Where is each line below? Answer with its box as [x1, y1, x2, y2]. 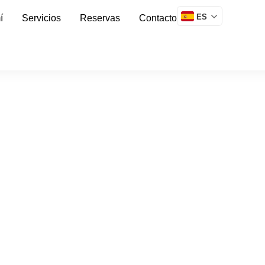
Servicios [22, 13, 62, 23]
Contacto [139, 13, 177, 23]
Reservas [80, 13, 121, 23]
